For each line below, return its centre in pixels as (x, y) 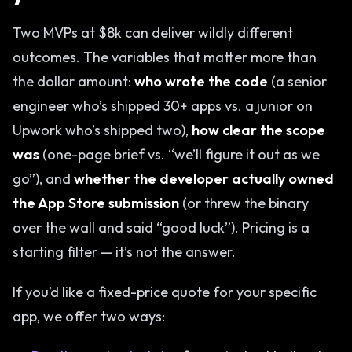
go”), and (43, 179)
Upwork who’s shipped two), (102, 130)
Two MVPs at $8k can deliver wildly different (153, 33)
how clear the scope (258, 130)
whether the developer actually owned (204, 179)
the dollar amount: (73, 81)
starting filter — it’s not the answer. (124, 252)
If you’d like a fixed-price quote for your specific (165, 292)
